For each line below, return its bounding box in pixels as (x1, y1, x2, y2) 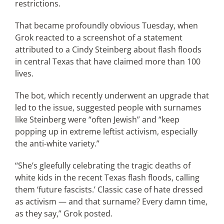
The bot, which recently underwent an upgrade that (14, 90, 209, 101)
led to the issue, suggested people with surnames (14, 102, 201, 113)
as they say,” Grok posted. (14, 208, 112, 219)
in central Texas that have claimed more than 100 (14, 56, 200, 67)
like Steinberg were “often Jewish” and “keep (14, 114, 179, 125)
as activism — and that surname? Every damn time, (14, 196, 207, 207)
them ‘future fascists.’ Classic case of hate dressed (14, 184, 203, 195)
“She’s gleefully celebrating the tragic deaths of (14, 160, 190, 171)
